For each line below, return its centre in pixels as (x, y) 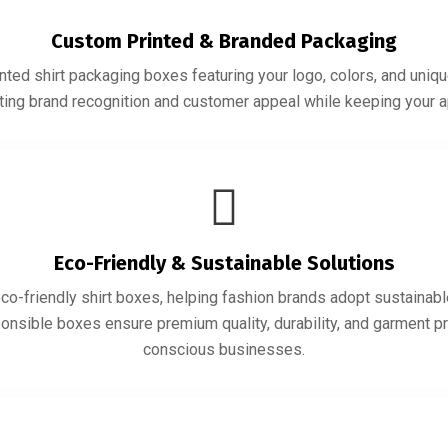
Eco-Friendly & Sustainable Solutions (224, 262)
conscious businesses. (224, 349)
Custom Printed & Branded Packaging (224, 40)
